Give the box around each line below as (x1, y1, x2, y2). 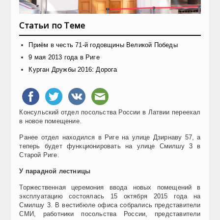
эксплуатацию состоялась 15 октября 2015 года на (19, 192, 201, 200)
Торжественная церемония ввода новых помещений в (19, 183, 201, 191)
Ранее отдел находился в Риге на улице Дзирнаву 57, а (19, 133, 201, 141)
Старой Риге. (19, 151, 59, 159)
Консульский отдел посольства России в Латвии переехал (19, 108, 201, 116)
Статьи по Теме (19, 19, 85, 31)
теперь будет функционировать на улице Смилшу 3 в (19, 142, 201, 150)
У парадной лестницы (19, 167, 91, 175)
